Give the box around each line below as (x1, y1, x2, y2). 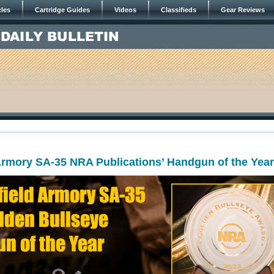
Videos (114, 6, 136, 13)
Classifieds (161, 6, 196, 13)
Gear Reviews (221, 6, 265, 13)
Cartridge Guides (35, 6, 90, 13)
